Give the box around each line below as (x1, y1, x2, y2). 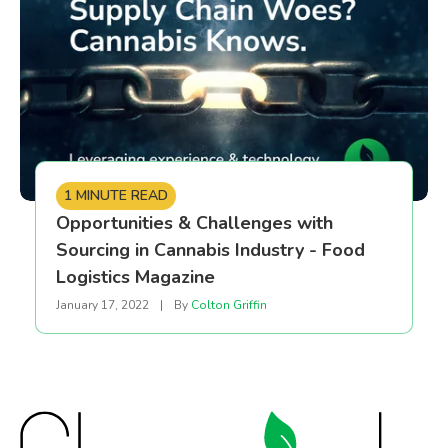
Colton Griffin (191, 296, 267, 313)
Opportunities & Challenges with (56, 210, 333, 235)
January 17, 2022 (56, 296, 152, 313)
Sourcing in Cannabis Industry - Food (56, 237, 365, 262)
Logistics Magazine (56, 264, 215, 289)
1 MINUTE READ (64, 185, 168, 205)
